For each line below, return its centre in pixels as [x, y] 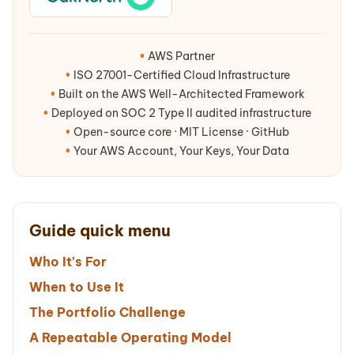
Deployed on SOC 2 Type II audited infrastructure [180, 113]
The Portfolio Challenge [107, 312]
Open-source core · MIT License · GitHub [180, 132]
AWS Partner [180, 56]
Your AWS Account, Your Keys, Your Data [180, 151]
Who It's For [68, 262]
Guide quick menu [100, 230]
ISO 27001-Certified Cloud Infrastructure [180, 75]
